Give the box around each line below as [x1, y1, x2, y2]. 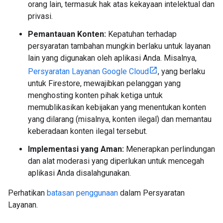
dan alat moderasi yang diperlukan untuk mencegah [28, 156, 204, 166]
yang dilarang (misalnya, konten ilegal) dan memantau [28, 114, 212, 124]
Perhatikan [8, 188, 47, 198]
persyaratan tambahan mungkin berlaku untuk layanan [28, 41, 211, 51]
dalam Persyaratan [118, 188, 185, 198]
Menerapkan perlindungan [124, 144, 215, 154]
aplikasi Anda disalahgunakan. [28, 168, 131, 178]
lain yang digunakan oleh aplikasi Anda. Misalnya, [28, 53, 197, 63]
